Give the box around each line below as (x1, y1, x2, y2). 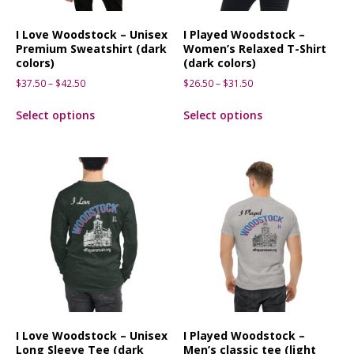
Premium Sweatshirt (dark (16, 40, 167, 56)
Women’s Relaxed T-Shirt (183, 40, 327, 56)
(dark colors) (183, 55, 257, 70)
